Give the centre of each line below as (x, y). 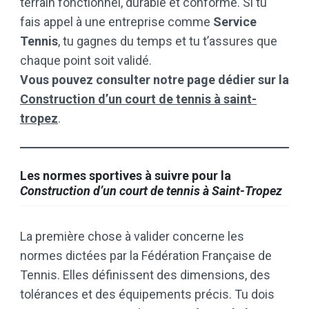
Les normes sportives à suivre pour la (126, 176)
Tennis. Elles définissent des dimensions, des (145, 275)
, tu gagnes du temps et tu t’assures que (168, 41)
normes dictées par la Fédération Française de (146, 256)
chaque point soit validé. (86, 60)
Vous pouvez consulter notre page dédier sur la (154, 80)
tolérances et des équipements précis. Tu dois (147, 294)
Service (235, 22)
